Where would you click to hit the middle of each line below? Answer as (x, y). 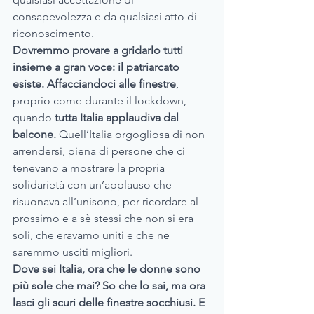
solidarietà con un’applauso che (94, 185)
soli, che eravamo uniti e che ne (93, 235)
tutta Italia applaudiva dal (118, 118)
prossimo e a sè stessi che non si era (104, 219)
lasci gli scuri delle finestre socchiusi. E (110, 303)
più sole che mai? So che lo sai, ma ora (110, 286)
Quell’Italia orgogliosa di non (132, 135)
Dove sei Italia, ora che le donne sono (108, 269)
